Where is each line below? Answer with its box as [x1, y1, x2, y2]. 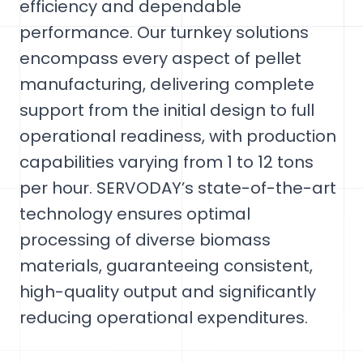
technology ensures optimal [19, 203, 250, 225]
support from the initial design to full [19, 99, 314, 122]
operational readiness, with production [19, 125, 336, 147]
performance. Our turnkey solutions [19, 21, 309, 44]
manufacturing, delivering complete [19, 73, 314, 96]
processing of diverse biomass [19, 228, 271, 251]
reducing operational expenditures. [19, 306, 308, 329]
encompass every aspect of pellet [19, 47, 301, 70]
